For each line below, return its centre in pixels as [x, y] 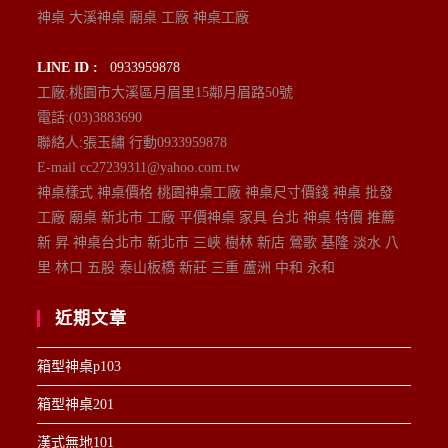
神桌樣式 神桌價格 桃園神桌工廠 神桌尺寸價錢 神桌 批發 [215, 192]
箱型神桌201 [76, 404]
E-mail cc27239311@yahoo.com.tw [139, 167]
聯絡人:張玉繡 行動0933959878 [132, 142]
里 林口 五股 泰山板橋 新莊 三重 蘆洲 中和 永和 [186, 267]
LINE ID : [68, 67]
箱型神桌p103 [79, 366]
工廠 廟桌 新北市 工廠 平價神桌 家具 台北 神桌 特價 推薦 [216, 217]
